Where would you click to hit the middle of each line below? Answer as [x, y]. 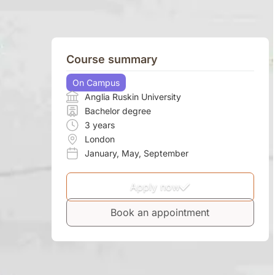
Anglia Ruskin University [133, 97]
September [166, 153]
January [100, 153]
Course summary [112, 60]
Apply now [155, 187]
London [99, 139]
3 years [99, 125]
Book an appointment [160, 213]
